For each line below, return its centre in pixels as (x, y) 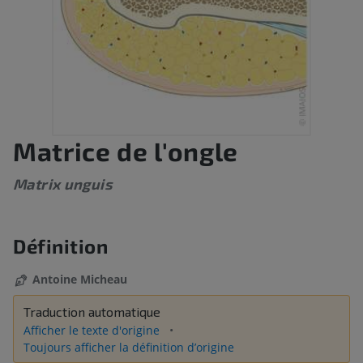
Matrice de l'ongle (126, 151)
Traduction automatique (92, 312)
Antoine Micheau (80, 280)
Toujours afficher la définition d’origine (129, 348)
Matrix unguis (63, 184)
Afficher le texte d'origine (93, 331)
